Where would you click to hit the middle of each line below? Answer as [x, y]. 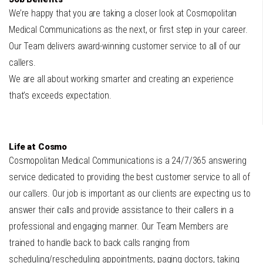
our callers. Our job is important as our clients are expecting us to [130, 194]
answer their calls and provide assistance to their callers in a [121, 210]
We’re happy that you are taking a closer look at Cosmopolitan [123, 13]
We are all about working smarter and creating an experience [121, 79]
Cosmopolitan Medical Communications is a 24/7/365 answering [128, 161]
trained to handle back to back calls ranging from [100, 243]
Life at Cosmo [38, 147]
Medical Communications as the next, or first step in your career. [128, 29]
